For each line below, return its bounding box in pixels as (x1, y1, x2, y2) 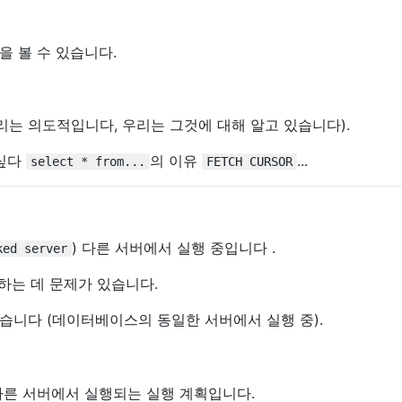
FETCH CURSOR (206, 154, 293, 170)
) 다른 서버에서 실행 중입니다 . (72, 239, 275, 258)
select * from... (31, 154, 145, 170)
